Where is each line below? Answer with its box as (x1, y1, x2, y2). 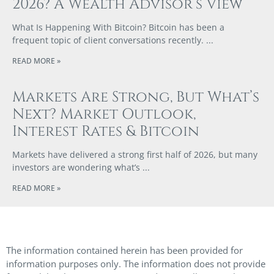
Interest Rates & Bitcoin (12, 121, 199, 141)
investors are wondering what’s (12, 161, 140, 173)
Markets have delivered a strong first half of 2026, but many (12, 148, 257, 160)
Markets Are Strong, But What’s (12, 87, 259, 107)
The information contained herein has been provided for (6, 243, 243, 256)
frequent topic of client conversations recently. (12, 34, 204, 46)
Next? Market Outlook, (12, 104, 196, 124)
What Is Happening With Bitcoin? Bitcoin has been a (12, 21, 224, 33)
